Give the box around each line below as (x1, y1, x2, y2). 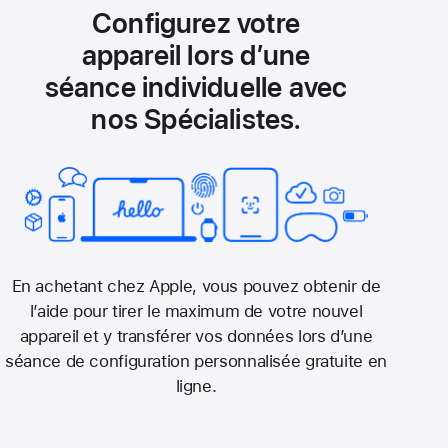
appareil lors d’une (81, 37, 311, 72)
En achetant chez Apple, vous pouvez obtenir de (11, 275, 381, 296)
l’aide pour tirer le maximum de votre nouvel (29, 300, 363, 321)
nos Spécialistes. (91, 101, 301, 136)
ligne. (175, 375, 217, 396)
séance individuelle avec (44, 69, 348, 104)
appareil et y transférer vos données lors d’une (19, 325, 373, 346)
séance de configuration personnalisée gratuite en (5, 350, 387, 371)
